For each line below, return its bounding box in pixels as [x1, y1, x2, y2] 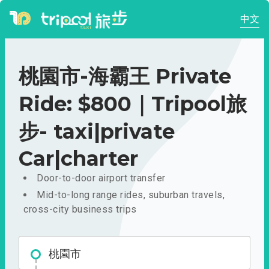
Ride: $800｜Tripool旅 [19, 91, 247, 116]
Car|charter [19, 146, 138, 171]
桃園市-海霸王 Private [19, 64, 231, 89]
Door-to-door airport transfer [37, 172, 166, 184]
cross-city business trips [23, 204, 137, 215]
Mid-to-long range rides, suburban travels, [37, 189, 225, 201]
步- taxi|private [19, 119, 175, 144]
